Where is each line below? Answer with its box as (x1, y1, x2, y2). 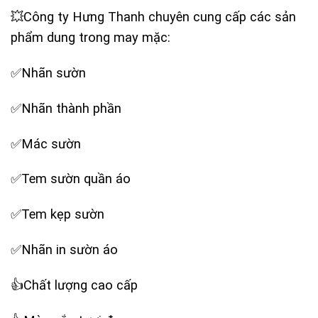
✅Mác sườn (11, 136, 81, 151)
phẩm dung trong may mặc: (11, 30, 170, 45)
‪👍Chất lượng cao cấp (11, 277, 138, 292)
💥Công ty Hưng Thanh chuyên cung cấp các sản (11, 9, 296, 25)
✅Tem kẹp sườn (11, 207, 104, 222)
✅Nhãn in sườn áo (11, 241, 118, 257)
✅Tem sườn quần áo (11, 171, 131, 187)
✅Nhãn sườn (11, 65, 86, 80)
